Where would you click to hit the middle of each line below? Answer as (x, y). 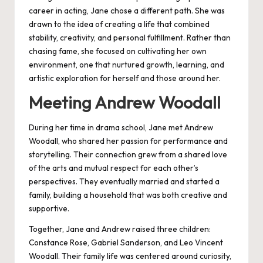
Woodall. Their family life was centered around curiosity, (130, 256)
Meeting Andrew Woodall (125, 102)
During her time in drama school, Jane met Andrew (121, 127)
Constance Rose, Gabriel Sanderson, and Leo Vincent (126, 242)
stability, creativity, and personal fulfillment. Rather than (130, 38)
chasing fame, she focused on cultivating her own (118, 51)
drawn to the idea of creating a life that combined (119, 24)
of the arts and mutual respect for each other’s (114, 168)
